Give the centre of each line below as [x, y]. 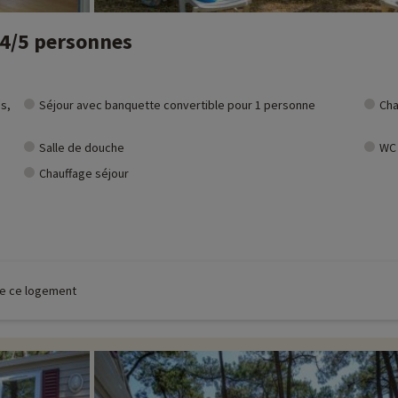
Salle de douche [81, 147]
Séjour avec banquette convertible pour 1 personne [177, 105]
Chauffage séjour [84, 173]
